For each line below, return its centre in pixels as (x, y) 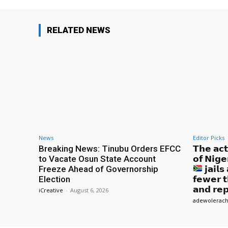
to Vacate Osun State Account (97, 159)
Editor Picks (209, 137)
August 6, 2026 (89, 190)
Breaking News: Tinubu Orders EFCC (110, 148)
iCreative (51, 190)
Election (54, 179)
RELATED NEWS (79, 30)
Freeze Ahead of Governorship (98, 169)
